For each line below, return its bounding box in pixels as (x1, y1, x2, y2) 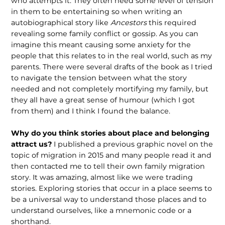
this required (147, 18, 197, 28)
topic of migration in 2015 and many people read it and (11, 150, 212, 160)
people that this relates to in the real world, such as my (11, 51, 212, 61)
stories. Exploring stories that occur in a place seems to (11, 183, 212, 193)
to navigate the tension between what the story (11, 73, 187, 83)
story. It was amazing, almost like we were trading (11, 172, 193, 182)
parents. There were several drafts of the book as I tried (11, 62, 213, 72)
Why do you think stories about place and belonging (11, 128, 210, 138)
